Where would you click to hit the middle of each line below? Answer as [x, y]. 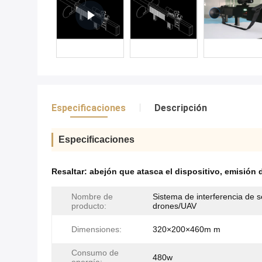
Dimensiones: [96, 229]
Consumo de [95, 253]
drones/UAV [175, 206]
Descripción [181, 108]
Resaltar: [70, 171]
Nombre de [92, 196]
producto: [89, 206]
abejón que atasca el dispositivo [155, 171]
